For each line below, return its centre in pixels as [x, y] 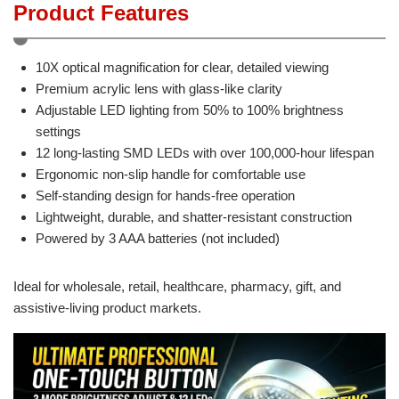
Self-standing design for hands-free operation [165, 195]
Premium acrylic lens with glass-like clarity [159, 88]
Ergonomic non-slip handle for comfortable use [171, 174]
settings [58, 131]
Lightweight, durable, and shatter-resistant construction [194, 216]
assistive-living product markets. [107, 307]
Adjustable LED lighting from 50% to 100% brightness [190, 110]
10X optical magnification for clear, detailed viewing [182, 67]
